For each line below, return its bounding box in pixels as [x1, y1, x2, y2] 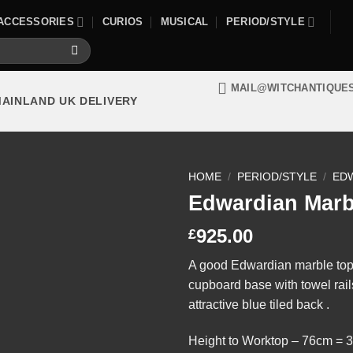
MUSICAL [160, 16, 209, 28]
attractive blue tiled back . [188, 298, 329, 312]
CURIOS [102, 16, 143, 28]
